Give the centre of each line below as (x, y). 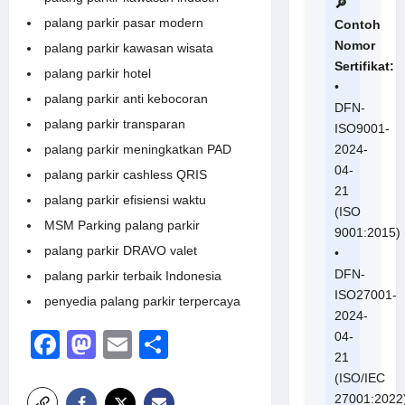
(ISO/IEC (359, 377)
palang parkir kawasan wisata (129, 47)
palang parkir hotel (98, 73)
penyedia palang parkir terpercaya (142, 301)
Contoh (357, 24)
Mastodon (160, 344)
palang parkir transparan (115, 123)
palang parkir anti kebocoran (126, 98)
